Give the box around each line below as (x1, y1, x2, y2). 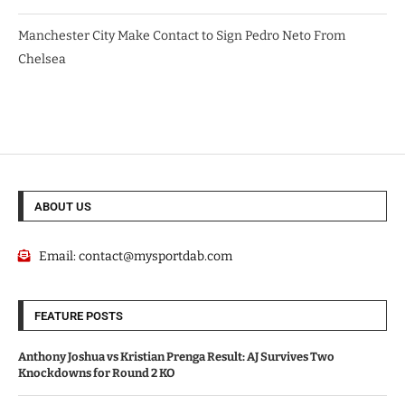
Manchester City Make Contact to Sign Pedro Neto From (18, 27, 345, 43)
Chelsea (18, 51, 66, 67)
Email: (38, 248, 79, 264)
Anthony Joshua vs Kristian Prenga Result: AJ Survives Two (18, 349, 334, 363)
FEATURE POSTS (34, 308, 123, 323)
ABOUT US (34, 199, 91, 213)
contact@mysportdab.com (78, 248, 232, 264)
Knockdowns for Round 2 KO (18, 365, 175, 380)
